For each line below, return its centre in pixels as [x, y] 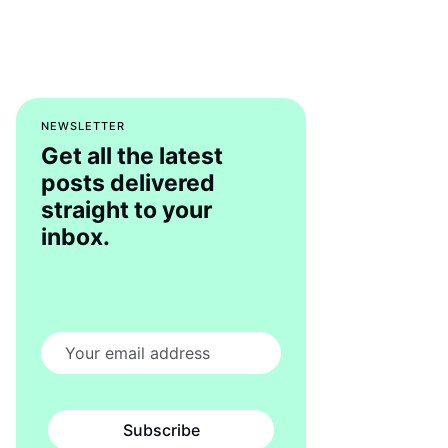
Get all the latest [132, 156]
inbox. [75, 237]
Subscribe [161, 429]
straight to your [126, 210]
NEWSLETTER [83, 126]
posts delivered [128, 183]
